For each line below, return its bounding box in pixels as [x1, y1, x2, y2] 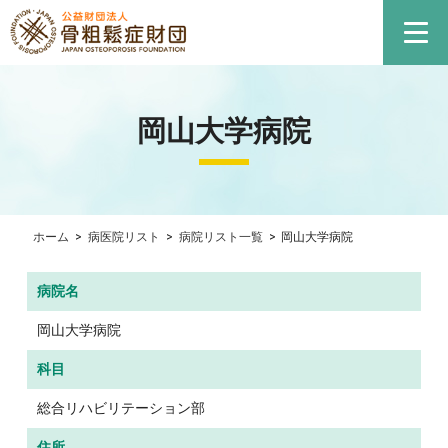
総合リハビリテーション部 [37, 399, 206, 416]
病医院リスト [87, 229, 160, 244]
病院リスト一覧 [178, 229, 263, 244]
